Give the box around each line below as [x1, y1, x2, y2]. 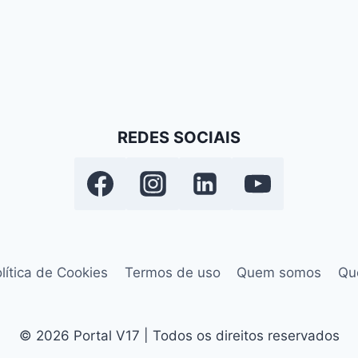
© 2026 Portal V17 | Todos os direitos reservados [18, 328, 340, 344]
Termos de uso [124, 264, 221, 280]
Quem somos [237, 264, 322, 280]
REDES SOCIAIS [117, 128, 241, 148]
